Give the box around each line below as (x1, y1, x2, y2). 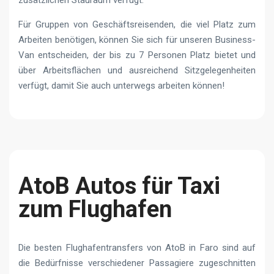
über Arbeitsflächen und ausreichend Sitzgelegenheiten (18, 64, 256, 76)
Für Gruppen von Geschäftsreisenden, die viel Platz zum (18, 18, 256, 30)
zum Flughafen (18, 195, 172, 223)
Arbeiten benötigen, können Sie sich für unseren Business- (18, 34, 256, 45)
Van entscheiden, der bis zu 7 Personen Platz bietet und (18, 49, 256, 61)
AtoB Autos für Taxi (18, 172, 220, 199)
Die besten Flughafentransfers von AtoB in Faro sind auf (18, 242, 256, 253)
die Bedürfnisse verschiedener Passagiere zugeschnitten (18, 257, 256, 268)
